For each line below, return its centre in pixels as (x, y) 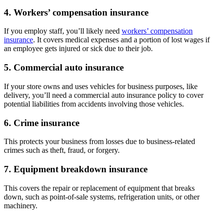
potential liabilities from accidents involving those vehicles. (94, 104)
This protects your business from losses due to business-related (100, 142)
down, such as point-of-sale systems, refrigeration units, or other (102, 197)
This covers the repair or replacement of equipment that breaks (99, 188)
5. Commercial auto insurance (64, 68)
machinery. (21, 205)
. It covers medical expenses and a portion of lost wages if (121, 40)
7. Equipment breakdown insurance (76, 169)
